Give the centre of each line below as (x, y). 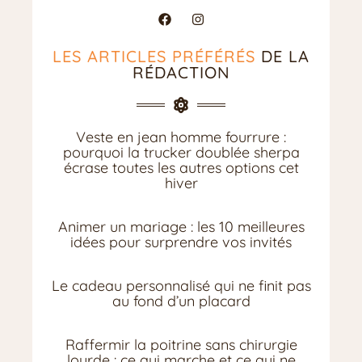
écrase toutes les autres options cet (181, 168)
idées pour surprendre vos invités (181, 242)
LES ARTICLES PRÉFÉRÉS (154, 57)
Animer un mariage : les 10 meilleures (181, 227)
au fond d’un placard (181, 301)
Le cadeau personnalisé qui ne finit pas (181, 286)
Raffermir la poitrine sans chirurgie (181, 345)
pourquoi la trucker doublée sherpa (181, 153)
